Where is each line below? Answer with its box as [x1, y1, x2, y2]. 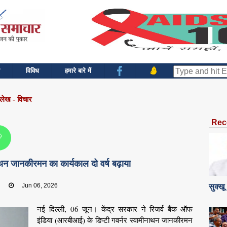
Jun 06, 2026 [22, 181, 58, 189]
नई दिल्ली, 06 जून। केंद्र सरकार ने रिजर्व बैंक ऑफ [37, 204, 193, 214]
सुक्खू [209, 182, 225, 191]
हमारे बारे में [65, 67, 91, 74]
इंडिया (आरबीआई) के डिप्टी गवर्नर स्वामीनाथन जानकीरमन [37, 215, 193, 225]
